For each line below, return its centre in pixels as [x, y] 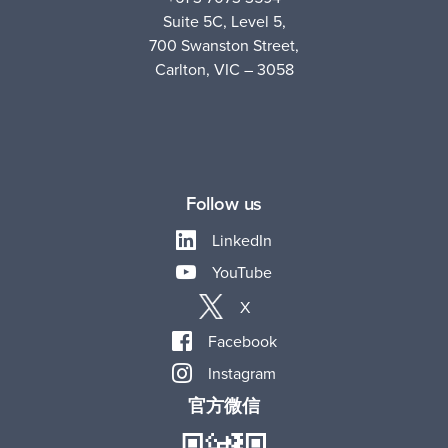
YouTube [242, 272]
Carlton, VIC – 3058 [224, 69]
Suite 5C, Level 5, [224, 21]
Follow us [224, 204]
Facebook [242, 341]
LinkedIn [242, 240]
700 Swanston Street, [224, 45]
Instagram [242, 373]
